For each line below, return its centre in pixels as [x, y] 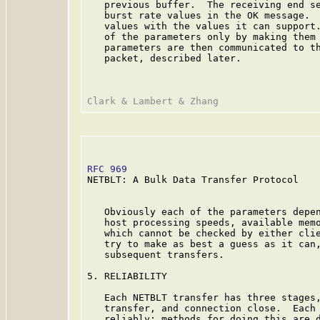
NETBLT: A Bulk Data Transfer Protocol [193, 180]
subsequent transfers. [156, 255]
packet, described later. [164, 58]
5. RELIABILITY [127, 276]
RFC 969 [107, 169]
